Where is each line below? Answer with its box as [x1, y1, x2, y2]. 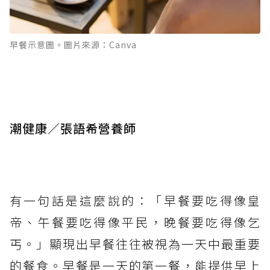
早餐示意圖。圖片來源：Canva [10, 38, 137, 51]
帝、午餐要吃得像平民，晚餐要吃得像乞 [10, 213, 260, 231]
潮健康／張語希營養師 [10, 119, 136, 137]
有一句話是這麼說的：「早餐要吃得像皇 [10, 191, 260, 209]
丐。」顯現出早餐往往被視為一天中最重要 [10, 234, 260, 253]
